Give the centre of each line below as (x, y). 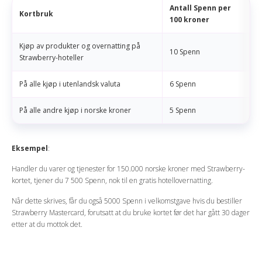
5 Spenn (183, 111)
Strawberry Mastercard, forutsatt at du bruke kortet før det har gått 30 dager (131, 213)
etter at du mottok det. (47, 225)
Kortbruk (36, 14)
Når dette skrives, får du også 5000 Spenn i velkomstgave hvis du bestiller (127, 201)
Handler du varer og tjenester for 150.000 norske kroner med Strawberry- (128, 169)
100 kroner (189, 20)
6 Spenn (183, 84)
